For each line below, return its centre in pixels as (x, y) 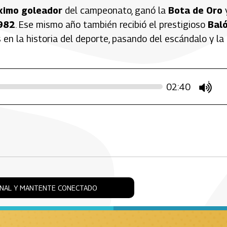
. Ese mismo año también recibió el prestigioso (111, 24)
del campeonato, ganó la (115, 10)
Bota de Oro (195, 10)
